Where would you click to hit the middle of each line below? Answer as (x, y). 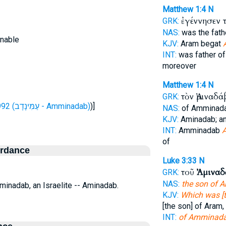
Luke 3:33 (179, 161)
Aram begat (201, 44)
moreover (179, 66)
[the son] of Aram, (193, 206)
